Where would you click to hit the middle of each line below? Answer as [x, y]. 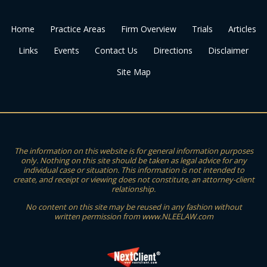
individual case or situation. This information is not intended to [133, 170]
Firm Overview [149, 29]
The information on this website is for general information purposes [133, 150]
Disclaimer [228, 50]
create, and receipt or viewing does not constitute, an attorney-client [133, 179]
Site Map [133, 72]
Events [66, 50]
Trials [202, 29]
